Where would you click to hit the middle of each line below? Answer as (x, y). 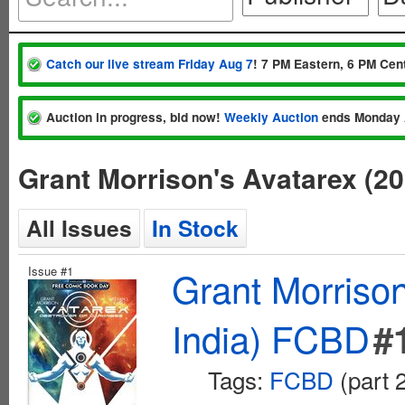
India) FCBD (271, 338)
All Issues (79, 228)
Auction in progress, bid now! (135, 117)
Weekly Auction (271, 117)
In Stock (195, 228)
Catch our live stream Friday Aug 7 (150, 64)
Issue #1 (51, 271)
